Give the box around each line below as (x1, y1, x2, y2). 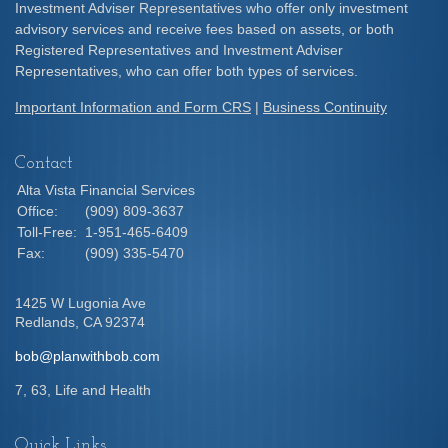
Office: (17, 203, 62, 219)
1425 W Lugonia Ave (15, 295, 146, 311)
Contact (15, 154, 73, 173)
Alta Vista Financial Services (17, 182, 195, 198)
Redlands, (15, 314, 79, 330)
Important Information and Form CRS (15, 99, 251, 115)
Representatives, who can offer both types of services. (15, 63, 358, 79)
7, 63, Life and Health (15, 382, 151, 398)
